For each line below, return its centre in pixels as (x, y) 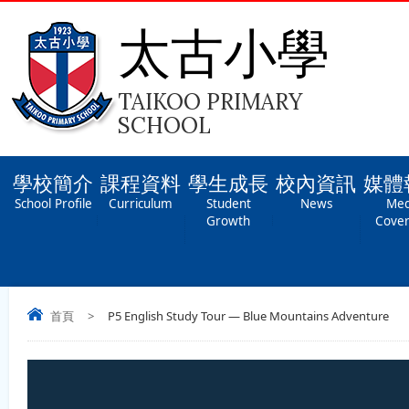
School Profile (53, 204)
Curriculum (141, 204)
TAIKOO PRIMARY (210, 102)
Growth (228, 221)
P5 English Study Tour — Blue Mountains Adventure (248, 316)
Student (228, 204)
